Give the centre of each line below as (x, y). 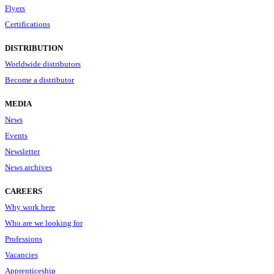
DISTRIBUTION (34, 48)
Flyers (15, 8)
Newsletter (22, 151)
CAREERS (24, 191)
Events (16, 135)
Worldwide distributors (43, 64)
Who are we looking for (44, 223)
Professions (24, 239)
